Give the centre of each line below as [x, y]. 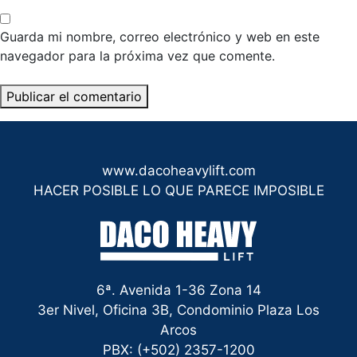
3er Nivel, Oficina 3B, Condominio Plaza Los [178, 310]
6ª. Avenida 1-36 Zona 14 [178, 290]
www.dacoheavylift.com [178, 170]
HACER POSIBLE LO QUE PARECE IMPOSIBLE [178, 190]
